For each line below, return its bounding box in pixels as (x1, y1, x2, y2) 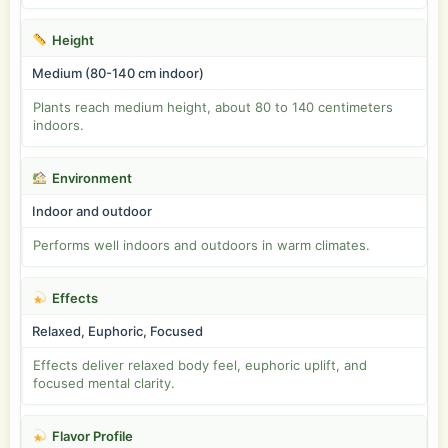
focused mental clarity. (33, 375, 175, 391)
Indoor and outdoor (32, 203, 152, 219)
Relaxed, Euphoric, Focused (32, 323, 203, 339)
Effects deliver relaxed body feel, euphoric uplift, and (33, 357, 367, 373)
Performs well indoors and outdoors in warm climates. (33, 237, 370, 253)
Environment (51, 170, 132, 186)
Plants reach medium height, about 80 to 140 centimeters (33, 99, 393, 115)
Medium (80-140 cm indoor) (32, 65, 204, 81)
